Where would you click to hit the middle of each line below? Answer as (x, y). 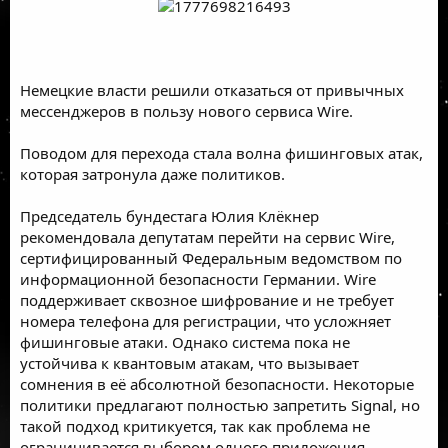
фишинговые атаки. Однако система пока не (185, 341)
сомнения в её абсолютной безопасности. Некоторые (217, 383)
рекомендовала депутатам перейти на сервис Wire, (207, 236)
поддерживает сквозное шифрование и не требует (207, 299)
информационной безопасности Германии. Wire (198, 278)
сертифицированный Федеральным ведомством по (211, 257)
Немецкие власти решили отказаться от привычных (212, 89)
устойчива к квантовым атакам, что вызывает (189, 362)
